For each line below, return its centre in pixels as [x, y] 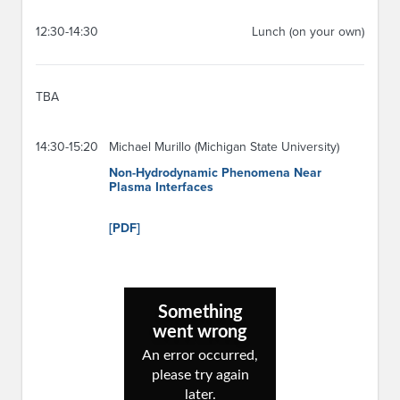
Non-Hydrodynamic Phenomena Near [215, 172]
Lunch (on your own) [308, 31]
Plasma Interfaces [161, 187]
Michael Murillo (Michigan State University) [224, 146]
